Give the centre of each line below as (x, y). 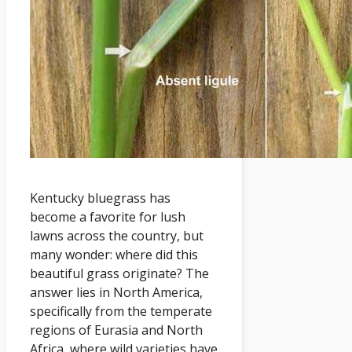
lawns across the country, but (117, 236)
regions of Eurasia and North (116, 330)
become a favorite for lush (108, 217)
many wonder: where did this (114, 255)
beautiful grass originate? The (119, 274)
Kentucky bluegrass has (100, 198)
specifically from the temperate (121, 312)
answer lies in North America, (116, 293)
